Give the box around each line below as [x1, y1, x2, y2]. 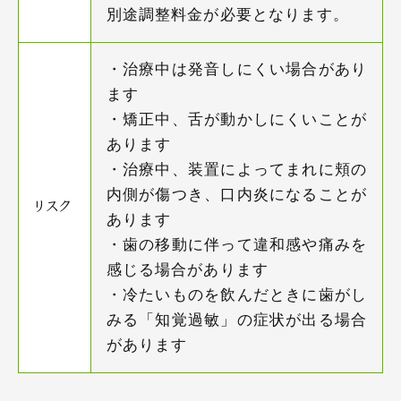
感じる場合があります [106, 260, 269, 278]
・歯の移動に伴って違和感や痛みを [106, 235, 368, 253]
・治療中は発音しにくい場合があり [106, 60, 368, 78]
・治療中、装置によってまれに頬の [106, 160, 368, 178]
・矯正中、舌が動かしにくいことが [106, 110, 368, 128]
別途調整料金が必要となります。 [106, 5, 350, 23]
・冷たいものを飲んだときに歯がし [106, 286, 368, 303]
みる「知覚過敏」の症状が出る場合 [106, 311, 368, 328]
